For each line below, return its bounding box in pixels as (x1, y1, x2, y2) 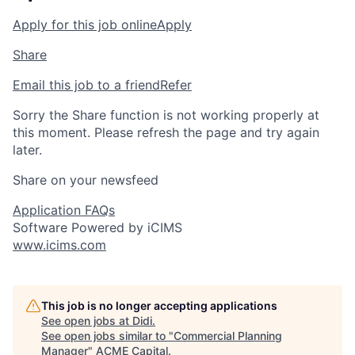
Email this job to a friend (13, 77, 160, 94)
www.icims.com (13, 237, 106, 254)
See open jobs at (41, 314, 132, 328)
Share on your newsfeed (13, 172, 158, 189)
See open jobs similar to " (41, 329, 174, 343)
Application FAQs (13, 202, 115, 219)
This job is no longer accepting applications (41, 299, 277, 313)
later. (13, 142, 42, 158)
